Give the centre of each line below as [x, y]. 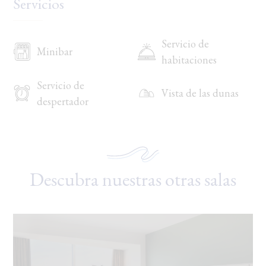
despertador [63, 101]
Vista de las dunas [200, 93]
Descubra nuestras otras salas [133, 179]
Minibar [55, 52]
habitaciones [189, 59]
